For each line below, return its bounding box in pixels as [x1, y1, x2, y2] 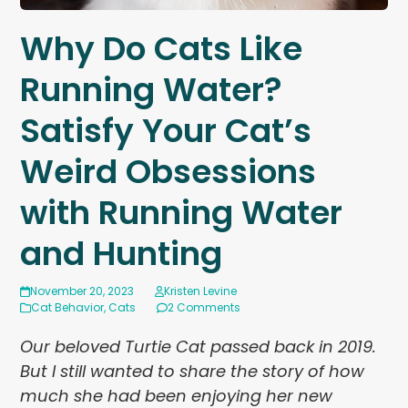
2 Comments [168, 300, 241, 316]
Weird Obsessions [20, 148, 317, 196]
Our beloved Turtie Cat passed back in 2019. [20, 335, 377, 359]
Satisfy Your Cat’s [20, 107, 312, 155]
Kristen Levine [164, 283, 238, 300]
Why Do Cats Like [20, 25, 303, 73]
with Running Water [20, 189, 343, 237]
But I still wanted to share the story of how [20, 360, 365, 383]
